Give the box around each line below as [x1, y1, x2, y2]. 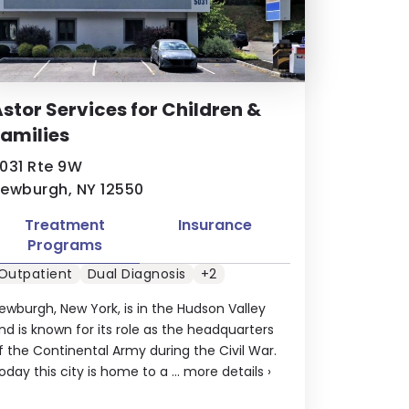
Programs [26, 234, 102, 256]
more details [183, 362, 264, 381]
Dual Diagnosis [87, 265, 186, 283]
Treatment [24, 214, 105, 236]
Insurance [178, 214, 253, 236]
